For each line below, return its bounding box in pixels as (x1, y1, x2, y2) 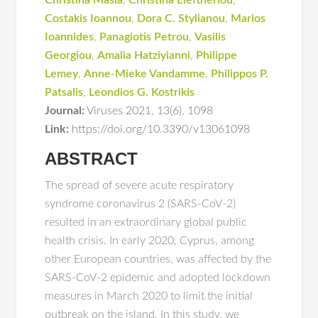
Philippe (196, 50, 238, 61)
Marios (231, 13, 266, 24)
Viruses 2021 (87, 105, 152, 116)
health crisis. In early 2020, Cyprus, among (45, 235, 255, 246)
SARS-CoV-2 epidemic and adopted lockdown (45, 272, 271, 283)
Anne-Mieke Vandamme (84, 68, 206, 79)
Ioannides (45, 31, 94, 43)
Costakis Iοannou (45, 13, 132, 24)
